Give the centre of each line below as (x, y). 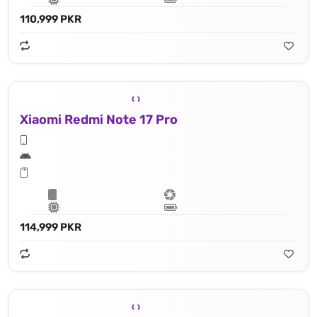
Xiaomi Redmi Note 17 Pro (99, 120)
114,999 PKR (51, 227)
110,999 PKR (51, 19)
